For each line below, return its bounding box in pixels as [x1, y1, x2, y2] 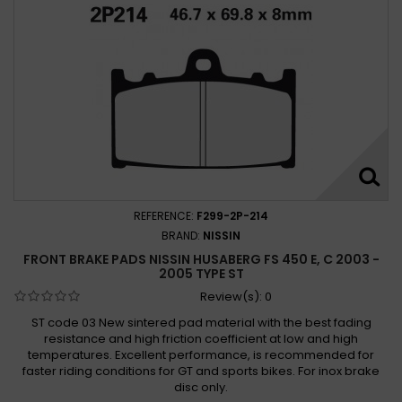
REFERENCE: [134, 207, 197, 223]
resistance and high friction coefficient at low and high [44, 329, 358, 347]
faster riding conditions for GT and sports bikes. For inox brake [22, 362, 380, 380]
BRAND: [162, 227, 203, 243]
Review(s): [199, 287, 265, 305]
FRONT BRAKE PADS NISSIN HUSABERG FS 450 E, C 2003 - [22, 249, 380, 268]
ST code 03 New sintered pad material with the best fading [31, 313, 371, 331]
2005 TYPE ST [158, 264, 244, 283]
